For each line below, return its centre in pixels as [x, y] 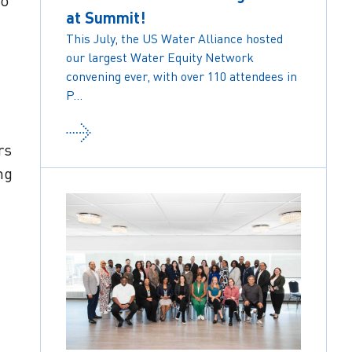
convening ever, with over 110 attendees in [182, 76]
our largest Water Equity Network [160, 57]
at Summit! [106, 17]
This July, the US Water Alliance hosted [175, 38]
